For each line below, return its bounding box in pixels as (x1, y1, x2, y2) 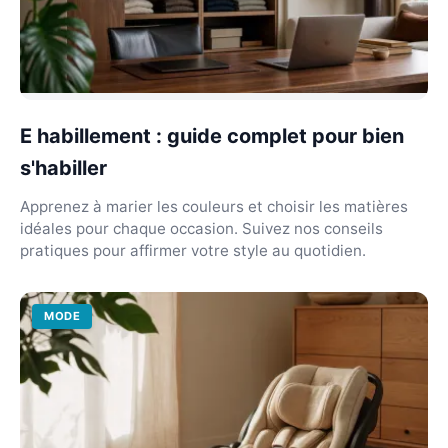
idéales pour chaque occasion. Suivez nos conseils (20, 219, 383, 238)
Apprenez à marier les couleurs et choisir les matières (20, 197, 408, 216)
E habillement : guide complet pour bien (20, 124, 404, 148)
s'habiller (20, 156, 107, 180)
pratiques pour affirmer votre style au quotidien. (20, 241, 366, 260)
